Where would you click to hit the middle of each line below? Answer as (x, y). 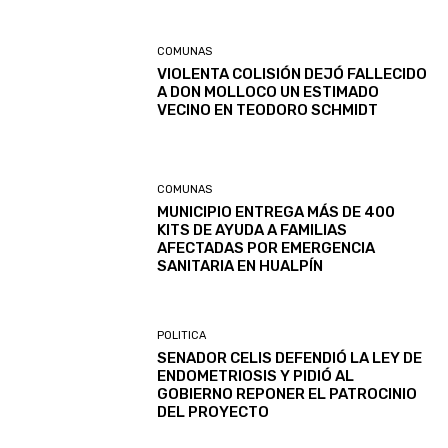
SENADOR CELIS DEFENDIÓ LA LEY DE (290, 358)
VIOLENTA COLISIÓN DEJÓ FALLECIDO (292, 74)
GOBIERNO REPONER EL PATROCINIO (287, 394)
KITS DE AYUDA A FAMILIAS (252, 229)
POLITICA (182, 336)
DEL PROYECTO (213, 412)
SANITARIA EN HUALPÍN (240, 265)
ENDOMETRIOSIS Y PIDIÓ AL (256, 376)
